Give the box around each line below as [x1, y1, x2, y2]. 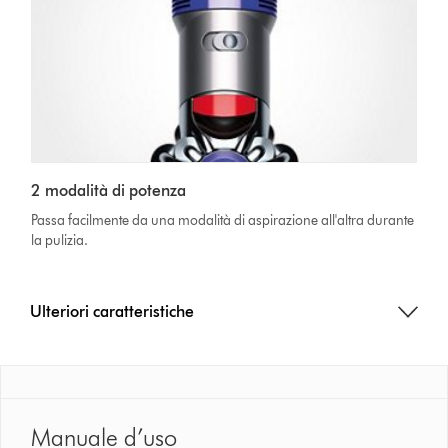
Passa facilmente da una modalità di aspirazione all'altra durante [31, 211, 415, 229]
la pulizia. [31, 231, 89, 249]
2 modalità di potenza [31, 180, 187, 200]
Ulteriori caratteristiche [30, 301, 195, 321]
